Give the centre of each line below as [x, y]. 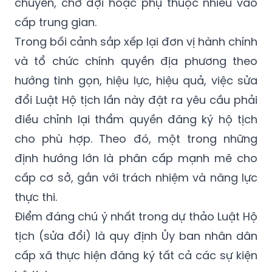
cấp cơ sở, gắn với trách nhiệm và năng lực [136, 177]
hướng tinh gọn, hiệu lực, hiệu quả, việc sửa [136, 80]
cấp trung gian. [56, 22]
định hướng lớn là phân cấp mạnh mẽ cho [136, 158]
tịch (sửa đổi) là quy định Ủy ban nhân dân [136, 236]
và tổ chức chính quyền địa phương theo [136, 61]
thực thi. [36, 197]
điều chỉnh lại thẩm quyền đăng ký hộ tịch [136, 119]
